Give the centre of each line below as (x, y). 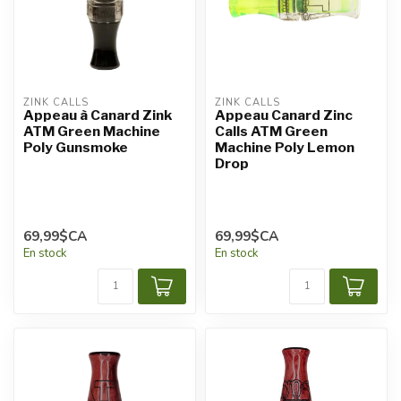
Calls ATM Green (271, 131)
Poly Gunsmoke (76, 147)
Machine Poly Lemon (285, 147)
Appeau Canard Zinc (284, 115)
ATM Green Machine (92, 131)
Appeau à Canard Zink (98, 115)
